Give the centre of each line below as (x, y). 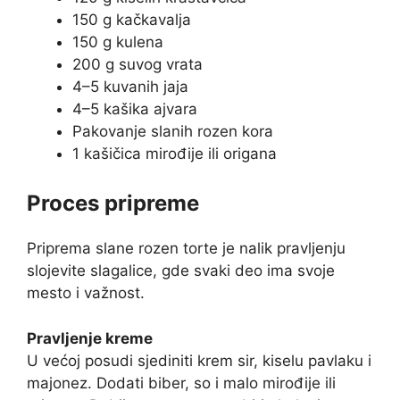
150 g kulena (118, 42)
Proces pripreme (116, 204)
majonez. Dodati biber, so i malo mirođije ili (181, 383)
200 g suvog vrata (137, 64)
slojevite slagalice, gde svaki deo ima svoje (181, 271)
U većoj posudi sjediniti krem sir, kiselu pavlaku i (199, 360)
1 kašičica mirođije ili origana (175, 153)
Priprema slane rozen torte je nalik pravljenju (186, 249)
